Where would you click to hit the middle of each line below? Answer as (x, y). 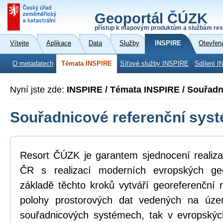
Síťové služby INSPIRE (154, 64)
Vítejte (19, 43)
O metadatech (33, 64)
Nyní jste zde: (38, 90)
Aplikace (59, 43)
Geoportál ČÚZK (151, 18)
